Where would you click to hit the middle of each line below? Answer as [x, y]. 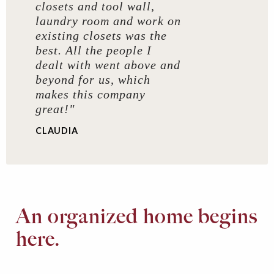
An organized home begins [137, 217]
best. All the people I [94, 50]
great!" [55, 109]
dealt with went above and [108, 65]
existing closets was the [101, 36]
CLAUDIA [57, 131]
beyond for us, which [93, 80]
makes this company [91, 94]
